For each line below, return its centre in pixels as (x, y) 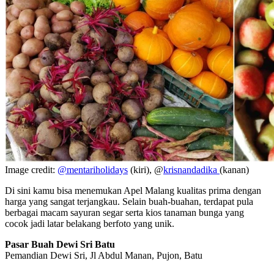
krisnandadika (191, 169)
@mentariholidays (93, 169)
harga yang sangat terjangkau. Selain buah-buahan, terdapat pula (129, 201)
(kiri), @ (146, 169)
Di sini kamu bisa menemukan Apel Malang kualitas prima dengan (133, 190)
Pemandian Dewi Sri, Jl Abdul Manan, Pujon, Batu (104, 255)
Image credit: (31, 169)
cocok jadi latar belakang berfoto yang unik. (90, 223)
